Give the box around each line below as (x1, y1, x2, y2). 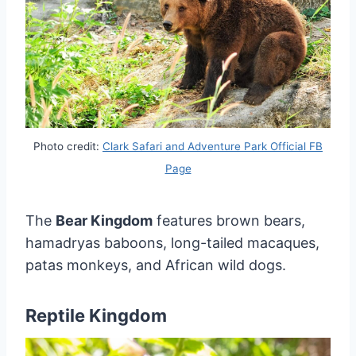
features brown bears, (153, 211, 305, 229)
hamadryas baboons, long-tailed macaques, (25, 234, 319, 251)
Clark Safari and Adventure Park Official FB (103, 140, 323, 153)
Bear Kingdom (56, 211, 153, 229)
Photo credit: (33, 140, 103, 153)
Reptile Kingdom (25, 304, 167, 326)
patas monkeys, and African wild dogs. (25, 256, 286, 273)
